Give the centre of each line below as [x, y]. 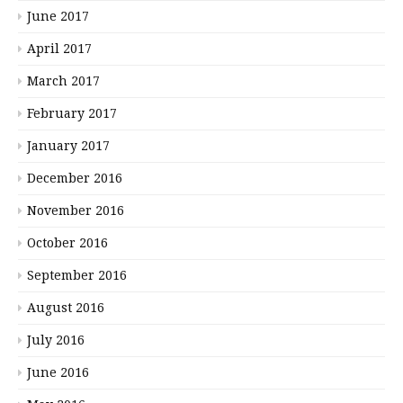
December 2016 [75, 178]
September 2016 [77, 275]
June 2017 [58, 16]
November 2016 [76, 210]
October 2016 [67, 242]
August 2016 [66, 307]
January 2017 [68, 145]
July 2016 [56, 340]
